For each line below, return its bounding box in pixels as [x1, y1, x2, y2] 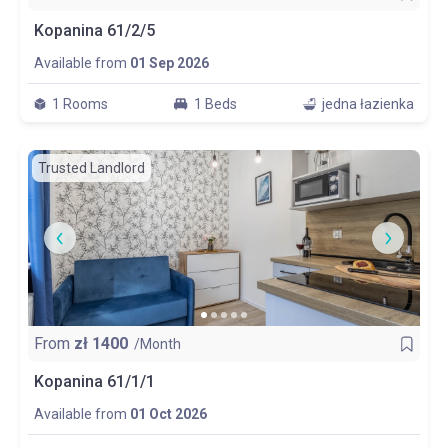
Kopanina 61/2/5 [34, 21, 155, 40]
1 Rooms [52, 96, 108, 112]
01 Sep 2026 [130, 55, 209, 71]
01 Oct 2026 [130, 406, 207, 422]
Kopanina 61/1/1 [34, 372, 155, 391]
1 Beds [194, 96, 237, 112]
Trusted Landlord [38, 160, 145, 176]
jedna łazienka [322, 96, 414, 112]
